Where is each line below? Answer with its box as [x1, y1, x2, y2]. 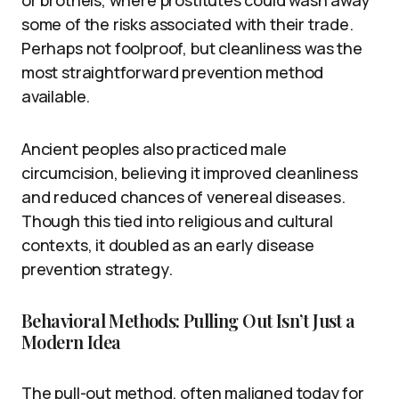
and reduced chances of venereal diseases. [21, 185, 346, 208]
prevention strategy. [21, 257, 173, 280]
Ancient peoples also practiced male [21, 137, 287, 159]
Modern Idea [21, 329, 121, 354]
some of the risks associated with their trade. [21, 12, 354, 35]
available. [21, 85, 91, 107]
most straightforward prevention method [21, 61, 324, 83]
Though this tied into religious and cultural [21, 209, 334, 232]
